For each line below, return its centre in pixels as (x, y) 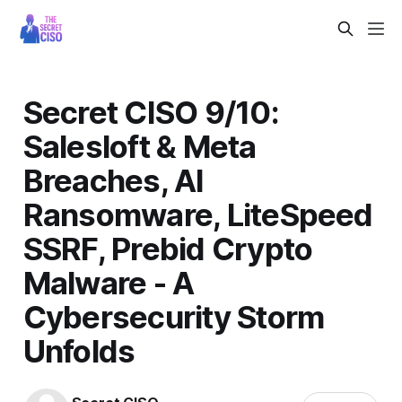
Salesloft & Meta (140, 146)
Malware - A (109, 282)
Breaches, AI (114, 180)
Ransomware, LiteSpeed (198, 214)
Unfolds (79, 350)
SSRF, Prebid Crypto (168, 248)
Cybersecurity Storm (174, 316)
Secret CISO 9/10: (151, 112)
